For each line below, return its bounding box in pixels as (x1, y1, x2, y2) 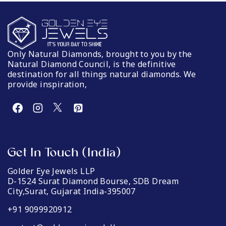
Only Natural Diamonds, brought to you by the (8, 45, 192, 63)
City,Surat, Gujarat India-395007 (8, 183, 136, 200)
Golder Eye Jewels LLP (8, 162, 95, 180)
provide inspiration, (8, 76, 87, 93)
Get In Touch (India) (8, 145, 121, 159)
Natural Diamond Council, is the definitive (8, 55, 176, 73)
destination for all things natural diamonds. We (8, 66, 196, 83)
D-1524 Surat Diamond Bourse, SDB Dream (8, 173, 179, 190)
